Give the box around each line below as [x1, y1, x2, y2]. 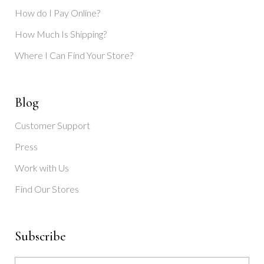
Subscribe [15, 229, 66, 244]
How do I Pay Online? [15, 7, 100, 18]
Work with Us [15, 162, 69, 173]
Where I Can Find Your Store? [15, 49, 133, 61]
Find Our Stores [15, 183, 79, 194]
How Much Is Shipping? [15, 28, 107, 39]
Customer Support [15, 120, 90, 131]
